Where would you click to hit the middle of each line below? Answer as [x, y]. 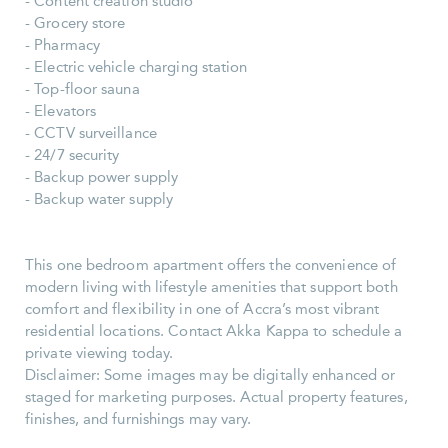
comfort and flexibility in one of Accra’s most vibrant [202, 309]
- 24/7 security [72, 155]
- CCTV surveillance [91, 133]
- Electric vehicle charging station [136, 67]
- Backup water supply [99, 199]
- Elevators [61, 111]
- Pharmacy [62, 45]
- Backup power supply [102, 177]
